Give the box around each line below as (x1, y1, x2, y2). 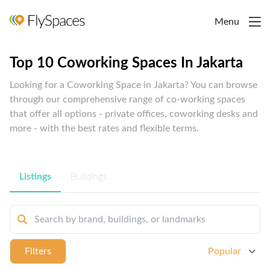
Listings (19, 171, 51, 181)
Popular (208, 246, 241, 256)
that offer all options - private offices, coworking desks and (10, 108, 258, 119)
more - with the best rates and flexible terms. (10, 123, 199, 133)
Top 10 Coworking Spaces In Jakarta (10, 55, 243, 71)
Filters (25, 246, 51, 256)
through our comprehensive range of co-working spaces (10, 94, 245, 104)
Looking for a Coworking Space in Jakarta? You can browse (10, 80, 257, 90)
